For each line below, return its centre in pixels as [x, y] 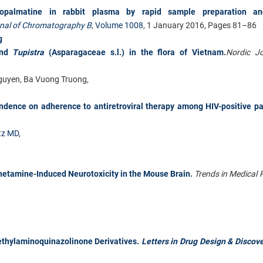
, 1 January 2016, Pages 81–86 [200, 25]
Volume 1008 [119, 25]
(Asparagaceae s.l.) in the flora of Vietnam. [137, 52]
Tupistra [31, 52]
